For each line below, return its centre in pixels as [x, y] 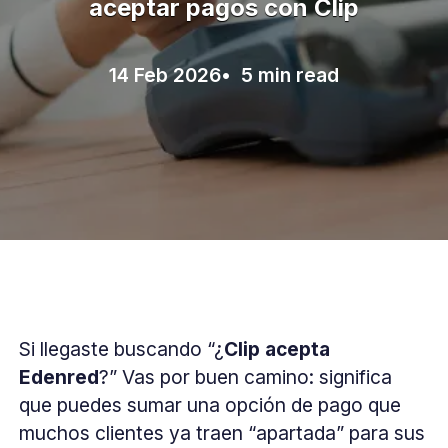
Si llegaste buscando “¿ [122, 349]
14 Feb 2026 [165, 75]
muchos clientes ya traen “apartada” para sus [222, 433]
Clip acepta [277, 349]
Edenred [59, 377]
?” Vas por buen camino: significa [246, 377]
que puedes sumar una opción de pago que [210, 405]
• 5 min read [280, 75]
